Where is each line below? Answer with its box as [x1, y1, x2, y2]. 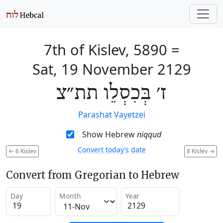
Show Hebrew [82, 129, 137, 140]
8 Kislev [187, 146, 209, 155]
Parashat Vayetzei [78, 109, 145, 120]
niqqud [136, 129, 161, 140]
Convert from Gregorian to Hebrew [6, 168, 179, 181]
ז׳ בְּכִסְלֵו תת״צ [56, 82, 167, 106]
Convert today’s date [77, 145, 146, 154]
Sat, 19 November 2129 [32, 59, 191, 79]
